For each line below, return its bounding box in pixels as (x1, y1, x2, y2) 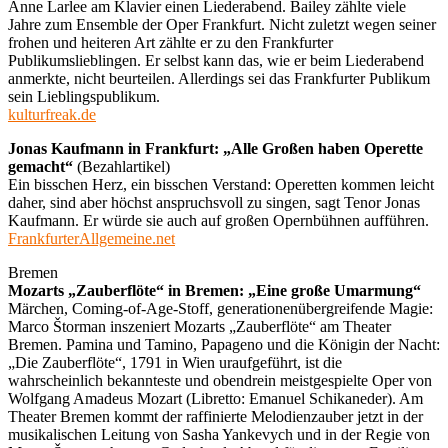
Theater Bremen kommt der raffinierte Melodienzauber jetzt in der (8, 407, 423, 425)
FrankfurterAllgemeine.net (8, 229, 175, 247)
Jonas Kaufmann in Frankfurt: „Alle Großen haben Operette (8, 139, 423, 157)
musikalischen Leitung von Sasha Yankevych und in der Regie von (8, 425, 430, 443)
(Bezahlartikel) (73, 157, 170, 175)
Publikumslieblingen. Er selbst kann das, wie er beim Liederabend (8, 51, 424, 69)
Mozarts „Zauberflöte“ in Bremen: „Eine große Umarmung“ (8, 281, 421, 299)
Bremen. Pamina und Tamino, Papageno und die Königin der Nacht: (8, 335, 440, 353)
